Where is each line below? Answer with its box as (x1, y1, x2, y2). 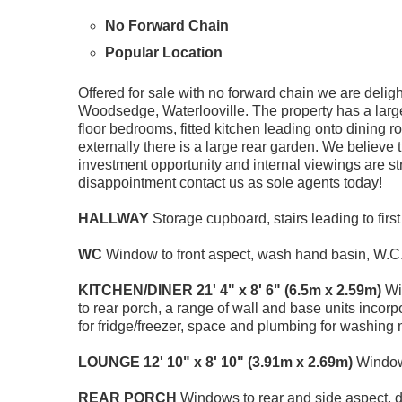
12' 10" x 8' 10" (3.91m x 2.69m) (144, 354, 353, 370)
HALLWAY (78, 210, 149, 226)
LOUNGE (78, 354, 140, 370)
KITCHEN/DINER (78, 282, 193, 298)
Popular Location (105, 44, 223, 60)
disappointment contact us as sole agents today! (78, 174, 382, 190)
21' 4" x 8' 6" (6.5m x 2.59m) (197, 282, 381, 298)
